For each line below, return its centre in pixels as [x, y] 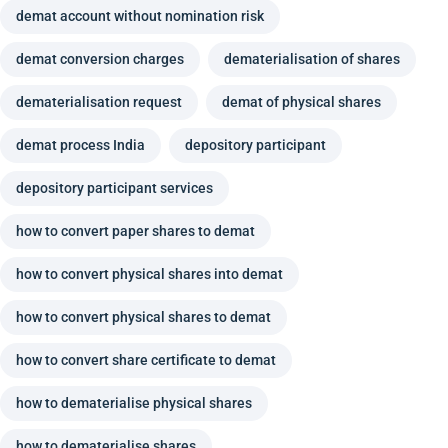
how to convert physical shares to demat [143, 317]
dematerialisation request [99, 102]
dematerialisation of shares [312, 59]
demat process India [80, 145]
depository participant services [114, 188]
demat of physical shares [301, 102]
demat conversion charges [100, 59]
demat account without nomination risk [140, 16]
